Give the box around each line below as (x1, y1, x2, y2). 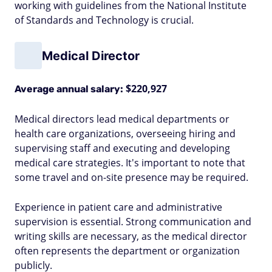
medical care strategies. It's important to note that (15, 156, 245, 169)
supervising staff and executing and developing (15, 141, 230, 155)
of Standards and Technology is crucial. (15, 13, 194, 27)
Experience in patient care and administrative (15, 200, 222, 214)
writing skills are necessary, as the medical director (15, 229, 247, 243)
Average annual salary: (15, 83, 123, 95)
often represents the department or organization (15, 244, 240, 257)
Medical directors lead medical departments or (15, 112, 229, 126)
